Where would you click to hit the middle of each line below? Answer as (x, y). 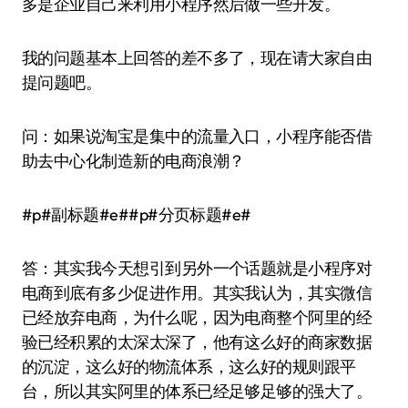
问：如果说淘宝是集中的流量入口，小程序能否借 (197, 136)
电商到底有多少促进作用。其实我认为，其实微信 (197, 293)
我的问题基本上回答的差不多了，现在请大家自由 (197, 58)
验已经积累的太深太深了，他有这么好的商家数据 (197, 342)
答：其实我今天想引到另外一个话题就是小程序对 (197, 268)
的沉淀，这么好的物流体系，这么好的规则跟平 (189, 367)
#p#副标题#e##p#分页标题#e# (137, 214)
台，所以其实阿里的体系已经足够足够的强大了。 (197, 391)
